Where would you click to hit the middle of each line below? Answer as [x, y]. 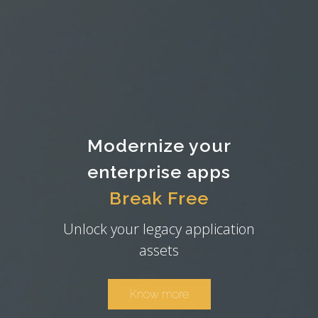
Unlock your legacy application [159, 229]
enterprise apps [159, 172]
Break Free [159, 198]
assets [159, 251]
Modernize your [159, 146]
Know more [159, 295]
